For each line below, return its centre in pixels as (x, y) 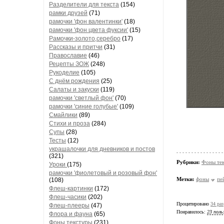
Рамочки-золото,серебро (85, 38)
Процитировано (193, 203)
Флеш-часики (68, 197)
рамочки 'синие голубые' (83, 106)
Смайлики (63, 115)
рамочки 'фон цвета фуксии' (88, 30)
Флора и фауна (71, 214)
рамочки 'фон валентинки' (86, 21)
